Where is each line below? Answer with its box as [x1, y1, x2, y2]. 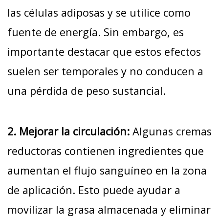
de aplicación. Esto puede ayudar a [7, 182, 180, 197]
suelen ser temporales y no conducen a [7, 64, 203, 79]
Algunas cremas [132, 124, 212, 138]
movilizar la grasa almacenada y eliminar [7, 202, 211, 217]
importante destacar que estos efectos [7, 44, 201, 59]
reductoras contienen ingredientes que [7, 143, 204, 158]
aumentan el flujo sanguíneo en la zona [7, 163, 207, 177]
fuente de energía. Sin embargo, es [7, 25, 184, 40]
